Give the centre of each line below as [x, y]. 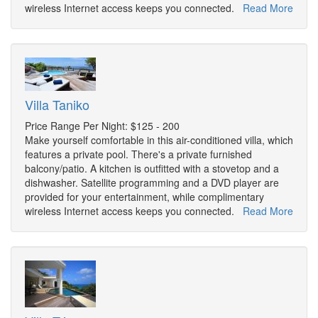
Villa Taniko [57, 105]
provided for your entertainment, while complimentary [144, 197]
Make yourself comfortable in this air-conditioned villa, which [159, 140]
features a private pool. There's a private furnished [138, 154]
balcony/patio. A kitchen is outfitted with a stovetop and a [152, 169]
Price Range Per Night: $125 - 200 [102, 126]
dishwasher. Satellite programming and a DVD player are [152, 183]
